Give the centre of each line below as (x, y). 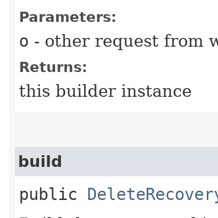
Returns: (53, 67)
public (53, 194)
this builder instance (105, 91)
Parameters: (68, 17)
